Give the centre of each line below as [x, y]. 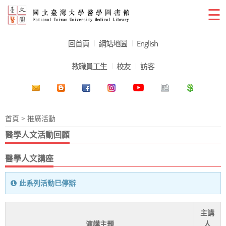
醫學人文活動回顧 [37, 134]
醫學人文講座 [29, 158]
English [147, 43]
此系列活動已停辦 [47, 183]
